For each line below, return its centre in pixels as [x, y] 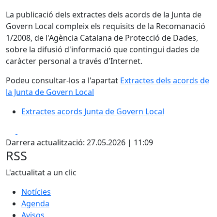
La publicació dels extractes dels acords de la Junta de [104, 14]
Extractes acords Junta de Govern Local [93, 111]
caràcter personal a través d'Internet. [74, 61]
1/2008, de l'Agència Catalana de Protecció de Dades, [102, 38]
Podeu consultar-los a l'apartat [63, 80]
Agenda [35, 203]
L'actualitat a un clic [41, 172]
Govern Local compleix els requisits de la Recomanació [106, 26]
